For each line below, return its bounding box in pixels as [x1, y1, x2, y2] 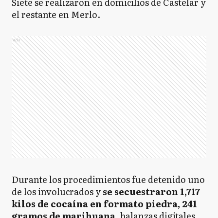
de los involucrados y [12, 185, 103, 198]
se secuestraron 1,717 [103, 185, 200, 198]
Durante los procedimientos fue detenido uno [12, 173, 205, 186]
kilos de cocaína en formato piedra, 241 [12, 197, 197, 210]
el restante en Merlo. [12, 8, 100, 21]
